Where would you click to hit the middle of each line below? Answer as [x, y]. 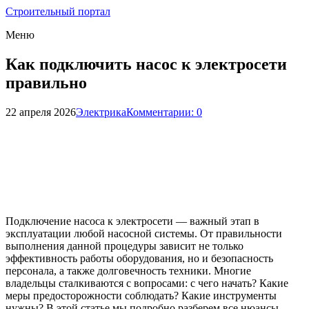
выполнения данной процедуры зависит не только [124, 246]
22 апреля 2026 [41, 112]
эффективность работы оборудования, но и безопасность [139, 258]
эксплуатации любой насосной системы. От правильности [144, 233]
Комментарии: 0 [164, 112]
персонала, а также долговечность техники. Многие [128, 270]
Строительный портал [58, 11]
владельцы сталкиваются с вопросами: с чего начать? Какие [147, 283]
